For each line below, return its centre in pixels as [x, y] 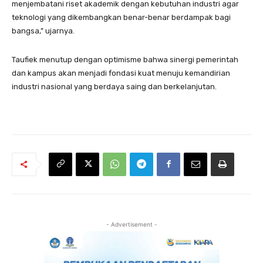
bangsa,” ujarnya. [43, 31]
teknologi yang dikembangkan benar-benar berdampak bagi [121, 17]
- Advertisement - [131, 224]
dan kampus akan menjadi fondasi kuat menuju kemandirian [121, 73]
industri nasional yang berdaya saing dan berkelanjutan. [114, 86]
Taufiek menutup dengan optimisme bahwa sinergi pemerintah [125, 59]
